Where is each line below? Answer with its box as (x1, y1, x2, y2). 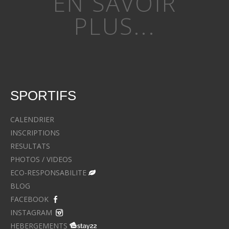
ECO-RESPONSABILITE (10, 167, 86, 177)
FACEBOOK (10, 194, 49, 204)
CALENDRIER (10, 114, 54, 124)
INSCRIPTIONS (10, 127, 60, 138)
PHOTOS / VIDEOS (10, 154, 72, 164)
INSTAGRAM (10, 207, 52, 217)
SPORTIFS (10, 88, 76, 104)
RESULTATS (10, 141, 50, 151)
